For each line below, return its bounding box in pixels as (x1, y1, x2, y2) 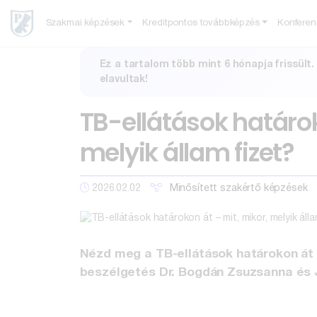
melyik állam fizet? (79, 135, 294, 170)
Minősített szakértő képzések (169, 183, 308, 193)
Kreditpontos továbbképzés (142, 19, 260, 28)
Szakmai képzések (45, 19, 125, 28)
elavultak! (99, 75, 148, 84)
